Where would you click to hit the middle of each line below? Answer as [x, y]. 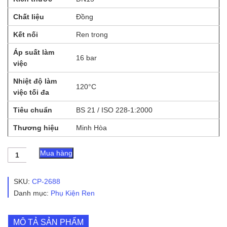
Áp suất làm [34, 52]
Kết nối [26, 34]
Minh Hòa [91, 127]
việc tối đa [31, 92]
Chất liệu [29, 16]
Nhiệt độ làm [35, 81]
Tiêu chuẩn [33, 110]
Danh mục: [32, 193]
